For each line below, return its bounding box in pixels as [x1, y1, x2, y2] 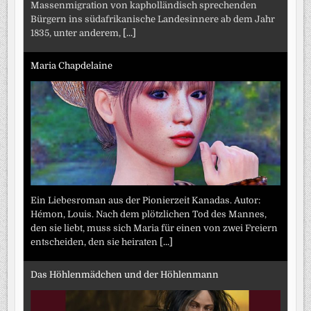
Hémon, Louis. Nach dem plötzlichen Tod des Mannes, [31, 209, 267, 220]
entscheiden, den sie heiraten [31, 237, 160, 248]
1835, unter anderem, [31, 28, 124, 39]
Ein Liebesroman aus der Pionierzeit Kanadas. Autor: [31, 195, 261, 206]
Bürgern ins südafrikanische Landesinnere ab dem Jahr [31, 14, 276, 25]
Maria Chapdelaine [31, 60, 113, 71]
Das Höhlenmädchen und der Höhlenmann [31, 269, 219, 280]
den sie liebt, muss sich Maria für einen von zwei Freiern [31, 223, 278, 234]
